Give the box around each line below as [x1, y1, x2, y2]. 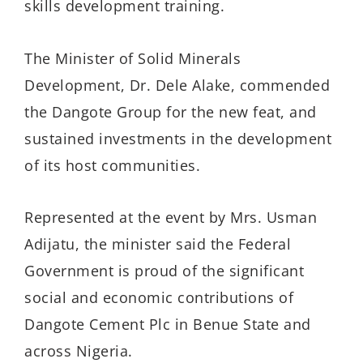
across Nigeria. [24, 341, 133, 361]
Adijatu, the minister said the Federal [24, 234, 291, 254]
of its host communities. [24, 155, 200, 175]
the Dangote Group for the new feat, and [24, 101, 317, 122]
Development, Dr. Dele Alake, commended [24, 75, 330, 95]
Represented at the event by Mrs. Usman [24, 207, 317, 228]
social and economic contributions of [24, 288, 293, 308]
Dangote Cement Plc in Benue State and [24, 314, 311, 335]
